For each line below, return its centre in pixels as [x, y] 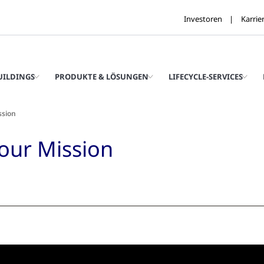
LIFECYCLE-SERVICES [206, 77]
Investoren [203, 19]
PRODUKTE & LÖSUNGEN [102, 77]
